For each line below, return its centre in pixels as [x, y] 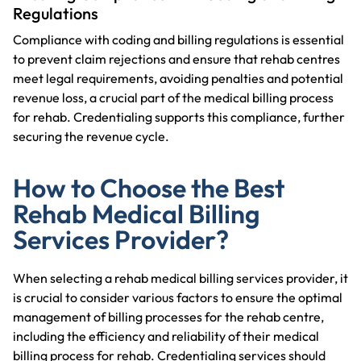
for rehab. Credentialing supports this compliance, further [179, 116]
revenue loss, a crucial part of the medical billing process [173, 97]
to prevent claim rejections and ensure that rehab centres [176, 58]
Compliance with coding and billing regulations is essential [178, 39]
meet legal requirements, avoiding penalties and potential [178, 78]
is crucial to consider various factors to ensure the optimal [178, 297]
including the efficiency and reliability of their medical [166, 336]
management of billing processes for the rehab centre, [168, 316]
